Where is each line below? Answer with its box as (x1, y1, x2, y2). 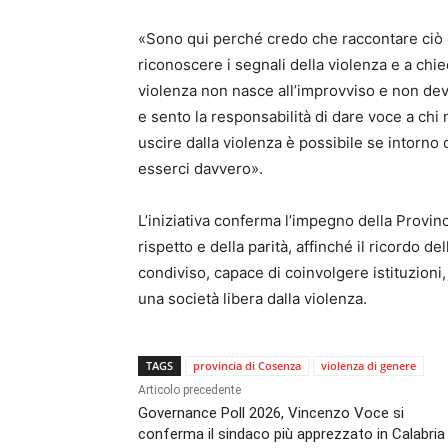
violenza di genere (321, 358, 416, 374)
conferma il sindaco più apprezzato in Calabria (138, 425, 445, 444)
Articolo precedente (138, 383, 241, 398)
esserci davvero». (138, 159, 263, 179)
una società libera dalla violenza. (138, 289, 367, 309)
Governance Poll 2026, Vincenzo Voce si (138, 404, 404, 423)
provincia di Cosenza (193, 358, 301, 374)
